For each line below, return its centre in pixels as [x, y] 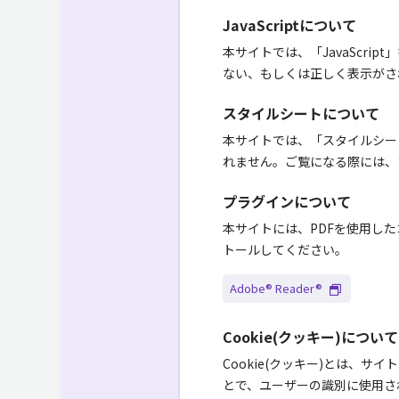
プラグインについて [287, 201]
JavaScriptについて [289, 24]
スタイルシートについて [301, 113]
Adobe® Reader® [276, 288]
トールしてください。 [285, 249]
